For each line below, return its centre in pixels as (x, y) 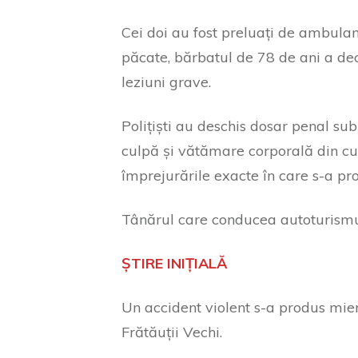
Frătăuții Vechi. (172, 332)
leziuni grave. (172, 82)
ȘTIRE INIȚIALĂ (174, 263)
